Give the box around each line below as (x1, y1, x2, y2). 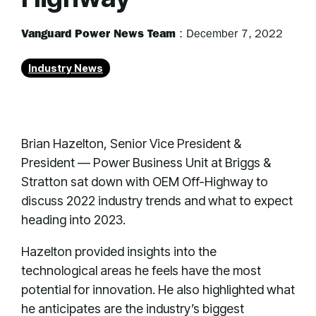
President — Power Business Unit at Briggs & (21, 155, 271, 170)
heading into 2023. (21, 212, 126, 227)
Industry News (28, 62, 103, 74)
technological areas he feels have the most (21, 263, 261, 278)
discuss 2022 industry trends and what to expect (21, 193, 293, 208)
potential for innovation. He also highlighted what (21, 282, 295, 297)
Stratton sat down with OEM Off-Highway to (21, 174, 268, 189)
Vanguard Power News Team (21, 30, 179, 41)
